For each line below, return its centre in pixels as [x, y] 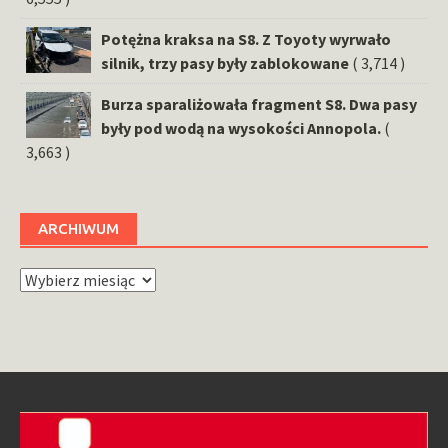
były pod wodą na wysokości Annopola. [241, 127]
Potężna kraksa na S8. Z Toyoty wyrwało [246, 38]
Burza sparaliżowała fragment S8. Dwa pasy [259, 103]
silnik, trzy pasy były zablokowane [225, 62]
